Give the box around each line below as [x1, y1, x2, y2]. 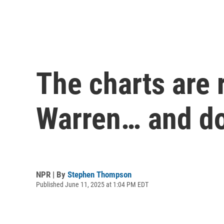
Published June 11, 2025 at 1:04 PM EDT [36, 180, 148, 188]
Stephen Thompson [67, 169, 131, 179]
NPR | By [36, 169, 67, 179]
